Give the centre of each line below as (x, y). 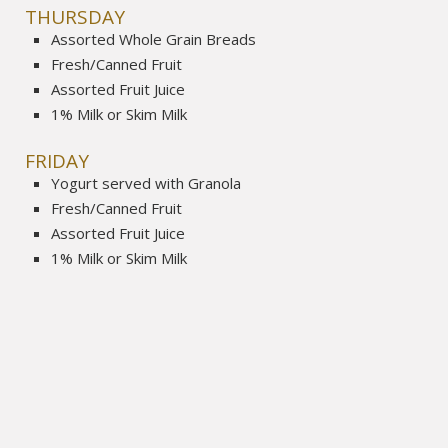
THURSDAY (75, 16)
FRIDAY (57, 161)
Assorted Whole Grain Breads (154, 38)
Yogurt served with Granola (146, 183)
